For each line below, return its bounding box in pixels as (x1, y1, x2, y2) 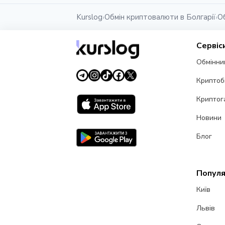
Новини (196, 113, 222, 123)
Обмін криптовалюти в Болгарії (104, 12, 215, 23)
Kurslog (76, 12, 102, 23)
